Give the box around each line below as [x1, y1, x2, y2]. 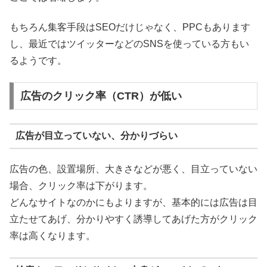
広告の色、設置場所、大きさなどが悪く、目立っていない [10, 163, 257, 174]
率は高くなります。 [10, 230, 95, 241]
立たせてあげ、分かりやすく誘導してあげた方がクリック [10, 213, 257, 224]
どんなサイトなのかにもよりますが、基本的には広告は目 [10, 197, 257, 207]
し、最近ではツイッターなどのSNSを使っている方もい [10, 38, 249, 49]
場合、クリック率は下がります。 [10, 180, 153, 191]
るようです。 [10, 55, 67, 66]
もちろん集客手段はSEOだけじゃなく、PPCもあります [10, 21, 250, 32]
